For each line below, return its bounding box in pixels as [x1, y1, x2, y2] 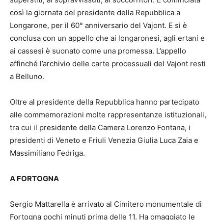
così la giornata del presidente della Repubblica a [10, 8, 180, 18]
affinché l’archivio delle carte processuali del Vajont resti [10, 59, 206, 69]
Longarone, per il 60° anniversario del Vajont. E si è [10, 21, 187, 30]
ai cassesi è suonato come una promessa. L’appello [10, 46, 186, 56]
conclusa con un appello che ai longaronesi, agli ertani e [10, 33, 205, 43]
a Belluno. [10, 72, 44, 82]
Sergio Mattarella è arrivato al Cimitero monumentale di [10, 199, 202, 209]
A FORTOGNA [10, 174, 59, 184]
